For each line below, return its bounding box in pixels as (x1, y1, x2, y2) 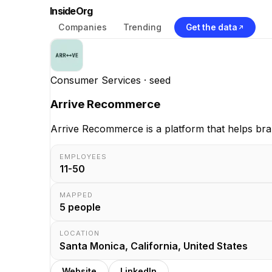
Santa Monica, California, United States (59, 239, 248, 252)
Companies (58, 21, 107, 32)
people (66, 201, 101, 214)
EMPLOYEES (59, 152, 107, 161)
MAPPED (59, 191, 93, 200)
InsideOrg (50, 5, 93, 17)
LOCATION (59, 229, 100, 238)
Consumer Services (50, 73, 141, 86)
